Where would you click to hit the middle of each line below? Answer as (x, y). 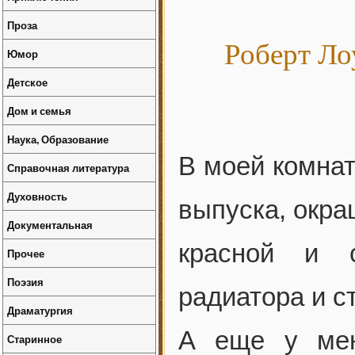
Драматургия (40, 310)
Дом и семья (39, 111)
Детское (27, 82)
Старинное (34, 339)
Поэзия (25, 282)
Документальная (50, 225)
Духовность (37, 196)
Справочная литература (68, 168)
